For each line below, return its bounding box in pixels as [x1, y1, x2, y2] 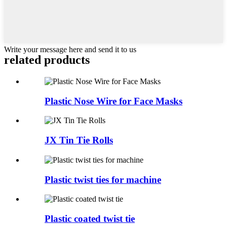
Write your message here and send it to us [4, 45, 136, 54]
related [4, 53, 41, 67]
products [41, 53, 90, 67]
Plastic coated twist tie [45, 213, 135, 224]
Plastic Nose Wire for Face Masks [45, 95, 182, 106]
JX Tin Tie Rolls [45, 135, 113, 146]
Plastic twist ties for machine [45, 174, 161, 185]
